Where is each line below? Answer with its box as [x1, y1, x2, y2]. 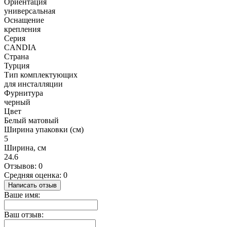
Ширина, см [4, 143, 46, 153]
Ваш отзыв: [4, 210, 44, 219]
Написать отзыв [8, 181, 57, 190]
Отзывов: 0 [4, 162, 43, 171]
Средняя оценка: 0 [4, 171, 67, 180]
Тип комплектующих [4, 70, 78, 80]
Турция [4, 61, 29, 70]
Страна [4, 52, 29, 61]
